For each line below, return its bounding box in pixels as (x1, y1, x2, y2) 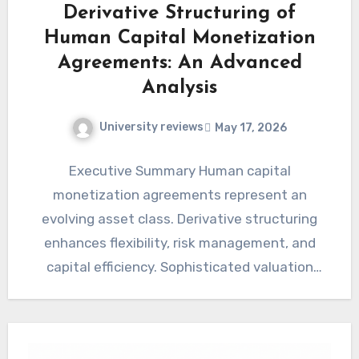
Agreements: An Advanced (57, 54, 302, 74)
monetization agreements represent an (52, 187, 307, 204)
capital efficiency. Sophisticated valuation (46, 259, 313, 276)
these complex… (127, 307, 232, 324)
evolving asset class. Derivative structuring (42, 211, 317, 228)
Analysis (142, 79, 217, 99)
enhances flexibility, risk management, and (43, 235, 316, 252)
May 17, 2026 (215, 120, 287, 135)
